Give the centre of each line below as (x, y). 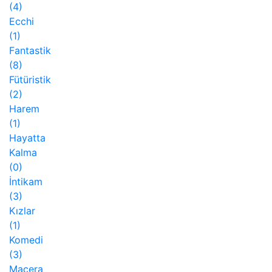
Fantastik (30, 51)
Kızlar (22, 211)
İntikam (26, 182)
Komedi (26, 240)
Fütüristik (30, 80)
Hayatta (27, 138)
